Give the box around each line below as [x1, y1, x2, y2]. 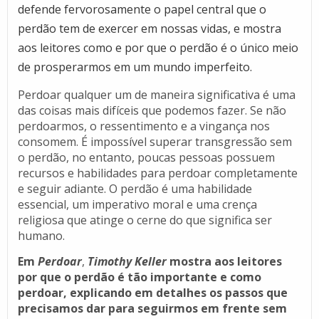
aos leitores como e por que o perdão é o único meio [18, 39, 299, 56]
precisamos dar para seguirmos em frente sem [18, 300, 288, 316]
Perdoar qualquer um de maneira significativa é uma [18, 86, 296, 103]
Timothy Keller [88, 253, 167, 269]
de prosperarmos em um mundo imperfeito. [18, 58, 253, 75]
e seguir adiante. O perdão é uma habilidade [18, 180, 253, 197]
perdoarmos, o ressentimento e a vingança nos [18, 117, 271, 134]
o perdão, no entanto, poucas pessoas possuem [18, 149, 276, 165]
